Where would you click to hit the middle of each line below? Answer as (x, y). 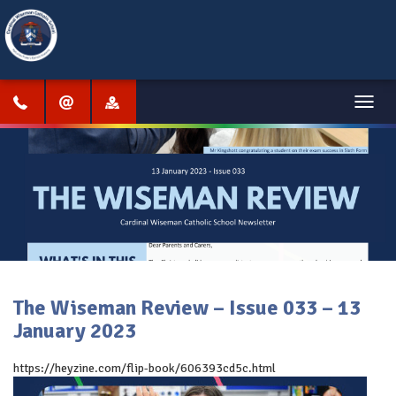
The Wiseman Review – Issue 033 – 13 (187, 308)
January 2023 (75, 331)
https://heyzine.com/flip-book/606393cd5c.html (145, 368)
